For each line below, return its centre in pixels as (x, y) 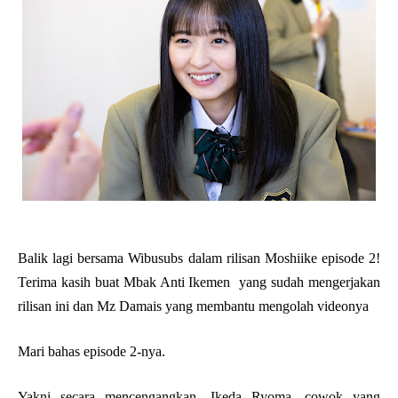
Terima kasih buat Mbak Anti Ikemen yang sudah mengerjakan (199, 282)
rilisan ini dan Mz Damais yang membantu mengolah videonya (193, 306)
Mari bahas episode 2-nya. (92, 351)
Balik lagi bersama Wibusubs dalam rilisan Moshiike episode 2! (199, 258)
